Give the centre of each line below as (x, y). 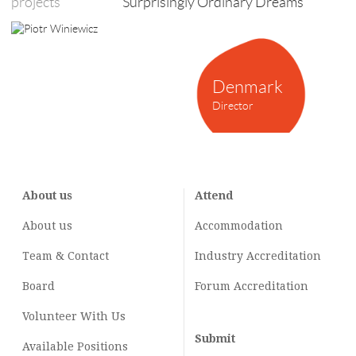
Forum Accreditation (252, 286)
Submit (215, 339)
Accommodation (239, 226)
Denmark (248, 87)
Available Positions (75, 346)
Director (233, 105)
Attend (214, 195)
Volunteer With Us (74, 316)
